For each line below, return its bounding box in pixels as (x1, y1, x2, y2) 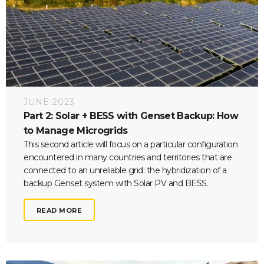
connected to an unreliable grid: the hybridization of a (24, 164, 227, 176)
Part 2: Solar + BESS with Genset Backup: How (24, 110, 238, 121)
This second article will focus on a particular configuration (24, 138, 237, 150)
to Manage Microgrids (24, 124, 128, 136)
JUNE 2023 (24, 96, 75, 107)
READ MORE (37, 203, 82, 215)
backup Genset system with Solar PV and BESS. (24, 177, 208, 189)
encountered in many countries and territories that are (24, 151, 232, 163)
